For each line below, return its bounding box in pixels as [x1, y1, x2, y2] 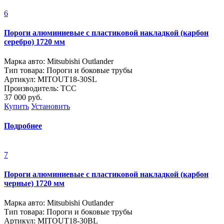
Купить [4, 102, 29, 111]
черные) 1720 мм [4, 178, 64, 187]
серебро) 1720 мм [4, 37, 65, 46]
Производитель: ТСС [4, 84, 76, 93]
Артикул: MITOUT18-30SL [4, 75, 97, 84]
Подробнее [4, 121, 42, 130]
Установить [31, 102, 70, 111]
